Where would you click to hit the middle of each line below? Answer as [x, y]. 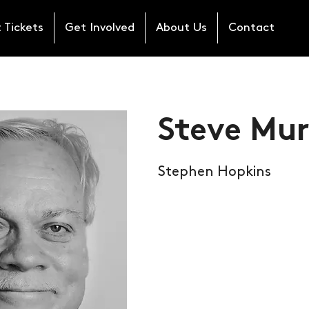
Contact [251, 28]
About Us [181, 28]
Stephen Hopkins [215, 172]
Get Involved [100, 28]
